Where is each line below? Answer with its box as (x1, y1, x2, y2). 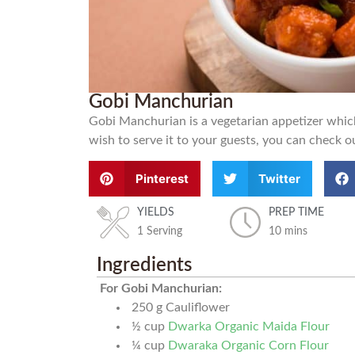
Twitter (258, 170, 301, 186)
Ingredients (97, 256, 193, 276)
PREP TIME (269, 207, 325, 219)
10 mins (269, 226, 308, 238)
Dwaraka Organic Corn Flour (168, 339, 330, 353)
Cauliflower (166, 301, 231, 315)
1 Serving (137, 226, 183, 238)
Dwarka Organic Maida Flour (168, 320, 330, 334)
